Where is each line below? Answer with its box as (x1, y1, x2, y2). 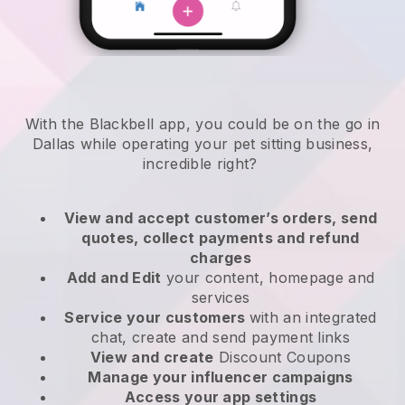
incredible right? (143, 155, 262, 174)
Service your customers (64, 308, 250, 327)
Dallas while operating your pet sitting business (32, 135, 369, 154)
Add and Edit (66, 268, 162, 287)
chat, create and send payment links (90, 328, 351, 347)
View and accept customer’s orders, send (63, 209, 378, 228)
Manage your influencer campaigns (88, 368, 353, 387)
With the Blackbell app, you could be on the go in (24, 115, 381, 134)
